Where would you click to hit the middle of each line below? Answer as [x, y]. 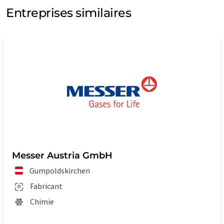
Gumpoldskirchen [60, 171]
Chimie [42, 202]
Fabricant [46, 186]
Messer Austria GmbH [62, 156]
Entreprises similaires [69, 13]
